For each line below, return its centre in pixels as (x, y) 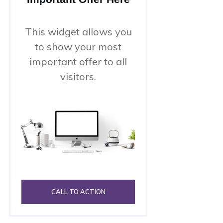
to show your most (78, 47)
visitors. (78, 76)
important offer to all (78, 61)
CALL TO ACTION (78, 192)
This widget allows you (78, 32)
